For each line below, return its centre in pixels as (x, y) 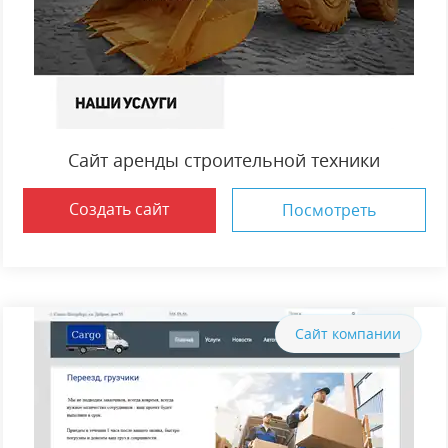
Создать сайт (119, 209)
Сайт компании (347, 333)
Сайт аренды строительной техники (224, 160)
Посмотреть (328, 210)
